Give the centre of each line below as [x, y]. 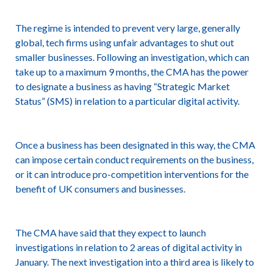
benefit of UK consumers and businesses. [100, 189]
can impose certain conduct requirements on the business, [134, 159]
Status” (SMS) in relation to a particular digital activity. [127, 101]
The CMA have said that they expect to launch [110, 232]
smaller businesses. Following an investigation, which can [132, 57]
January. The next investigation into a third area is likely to [134, 262]
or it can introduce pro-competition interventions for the [132, 174]
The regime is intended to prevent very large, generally [127, 28]
